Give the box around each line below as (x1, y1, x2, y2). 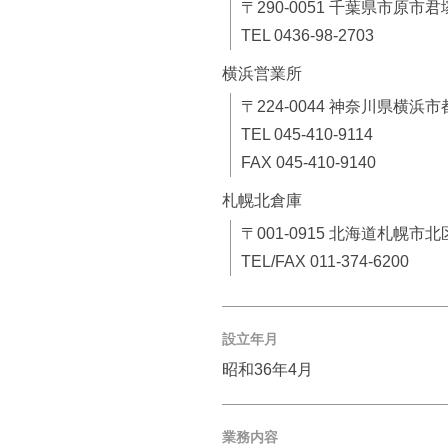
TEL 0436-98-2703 (240, 27, 374, 44)
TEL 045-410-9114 (240, 126, 373, 143)
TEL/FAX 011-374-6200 (240, 253, 409, 270)
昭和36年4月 (222, 361, 313, 378)
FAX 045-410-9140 (240, 154, 376, 171)
